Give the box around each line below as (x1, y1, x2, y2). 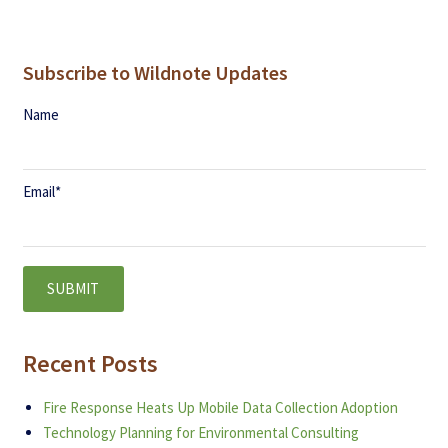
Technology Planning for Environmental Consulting (42, 422, 359, 442)
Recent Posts (22, 347, 158, 379)
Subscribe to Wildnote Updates (22, 59, 288, 85)
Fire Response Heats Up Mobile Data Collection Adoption (42, 397, 398, 417)
